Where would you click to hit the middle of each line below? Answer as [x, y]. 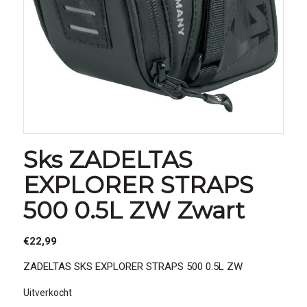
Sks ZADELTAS [108, 159]
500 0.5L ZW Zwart [134, 210]
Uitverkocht [47, 293]
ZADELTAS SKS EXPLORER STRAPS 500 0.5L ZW [133, 266]
